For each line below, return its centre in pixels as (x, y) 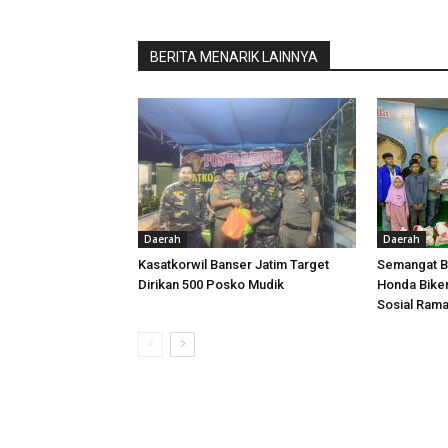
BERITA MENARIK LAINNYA (234, 57)
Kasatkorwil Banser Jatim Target (233, 264)
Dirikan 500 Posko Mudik (211, 284)
